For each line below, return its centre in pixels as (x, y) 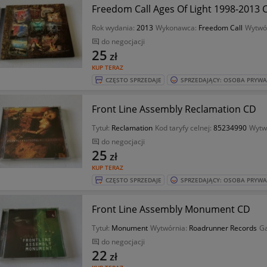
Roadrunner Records (223, 228)
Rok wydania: (114, 28)
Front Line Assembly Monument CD (171, 209)
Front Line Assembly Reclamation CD (174, 109)
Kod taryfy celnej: (184, 128)
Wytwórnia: (169, 228)
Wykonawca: (177, 28)
